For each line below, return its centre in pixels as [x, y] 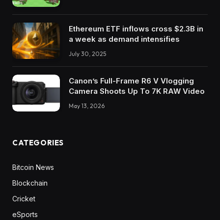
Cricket [24, 198]
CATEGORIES [38, 142]
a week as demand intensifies [124, 39]
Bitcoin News [33, 167]
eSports [25, 214]
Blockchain [30, 183]
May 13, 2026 [87, 106]
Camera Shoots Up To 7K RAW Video [137, 91]
